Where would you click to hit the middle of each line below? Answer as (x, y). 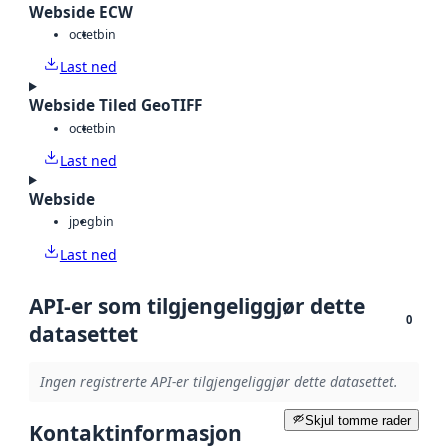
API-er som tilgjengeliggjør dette (197, 305)
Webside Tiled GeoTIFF (115, 106)
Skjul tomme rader (358, 420)
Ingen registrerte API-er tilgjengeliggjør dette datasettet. (218, 382)
